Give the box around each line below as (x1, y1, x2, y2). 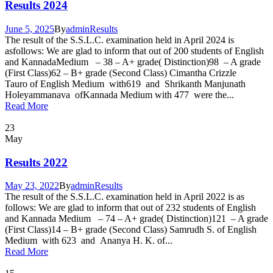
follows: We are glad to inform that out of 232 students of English (5, 202, 256, 213)
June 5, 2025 (5, 23, 54, 34)
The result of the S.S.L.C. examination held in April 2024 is (5, 34, 234, 45)
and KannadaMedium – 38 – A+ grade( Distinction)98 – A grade (5, 56, 261, 67)
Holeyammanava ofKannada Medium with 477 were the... (5, 89, 234, 100)
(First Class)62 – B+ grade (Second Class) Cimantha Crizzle (5, 67, 236, 78)
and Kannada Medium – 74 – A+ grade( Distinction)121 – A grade (5, 213, 268, 224)
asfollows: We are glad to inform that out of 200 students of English (5, 45, 264, 56)
